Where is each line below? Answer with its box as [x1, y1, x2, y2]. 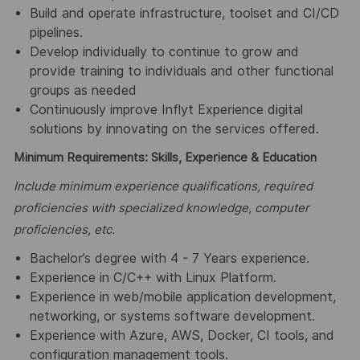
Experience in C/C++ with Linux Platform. [29, 269, 276, 285]
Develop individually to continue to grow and [29, 43, 299, 59]
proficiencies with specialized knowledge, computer [13, 201, 309, 216]
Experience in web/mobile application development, [29, 288, 336, 305]
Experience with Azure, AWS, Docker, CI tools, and [29, 327, 334, 343]
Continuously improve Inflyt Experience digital [29, 101, 303, 117]
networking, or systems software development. [29, 308, 315, 324]
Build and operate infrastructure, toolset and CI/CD [29, 5, 339, 21]
